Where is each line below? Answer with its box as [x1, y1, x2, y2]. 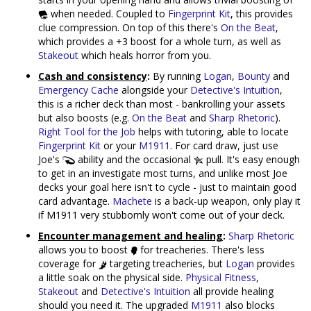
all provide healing [190, 284, 274, 298]
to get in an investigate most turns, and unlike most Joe [38, 166, 287, 180]
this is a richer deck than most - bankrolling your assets [38, 96, 285, 110]
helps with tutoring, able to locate [135, 124, 289, 138]
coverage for [38, 256, 99, 270]
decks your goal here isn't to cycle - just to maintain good [38, 180, 296, 194]
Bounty [237, 69, 270, 83]
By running [150, 69, 203, 83]
